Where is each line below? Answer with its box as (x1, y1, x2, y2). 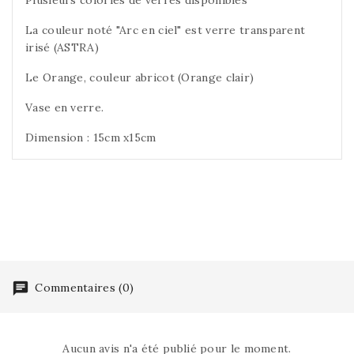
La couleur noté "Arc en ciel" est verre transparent (25, 22, 306, 37)
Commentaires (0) (32, 280, 134, 295)
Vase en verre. (25, 100, 104, 115)
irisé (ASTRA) (25, 40, 99, 55)
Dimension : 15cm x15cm (25, 130, 156, 145)
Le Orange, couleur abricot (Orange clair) (25, 70, 254, 85)
